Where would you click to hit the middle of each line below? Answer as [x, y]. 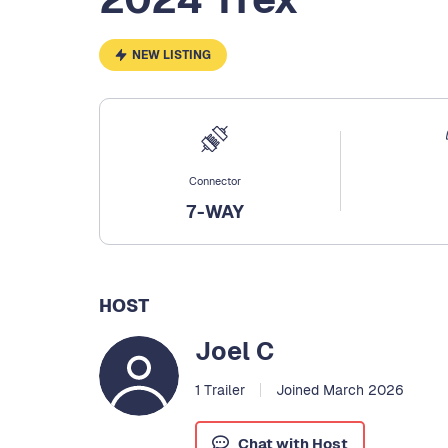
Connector [215, 180]
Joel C [234, 350]
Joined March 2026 [339, 389]
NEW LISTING [171, 55]
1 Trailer [220, 389]
